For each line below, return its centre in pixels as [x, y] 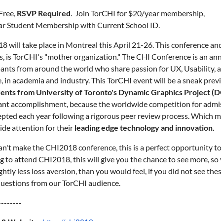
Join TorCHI [95, 13]
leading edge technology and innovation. [145, 128]
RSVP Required [44, 13]
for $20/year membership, [160, 13]
